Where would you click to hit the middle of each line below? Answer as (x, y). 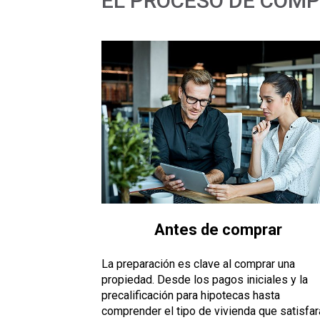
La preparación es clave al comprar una (198, 264)
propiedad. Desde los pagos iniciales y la (205, 280)
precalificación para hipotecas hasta (191, 296)
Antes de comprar (218, 230)
